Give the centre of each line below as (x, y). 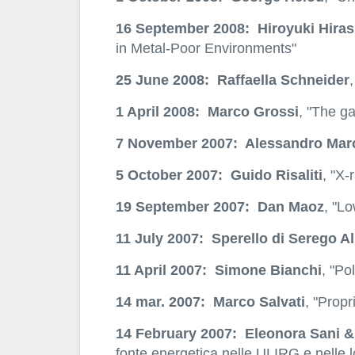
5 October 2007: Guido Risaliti (219, 175)
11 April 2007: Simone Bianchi (218, 270)
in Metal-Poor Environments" (206, 48)
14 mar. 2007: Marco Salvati (210, 302)
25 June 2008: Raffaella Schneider (232, 80)
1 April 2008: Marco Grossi (207, 112)
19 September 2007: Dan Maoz (219, 207)
